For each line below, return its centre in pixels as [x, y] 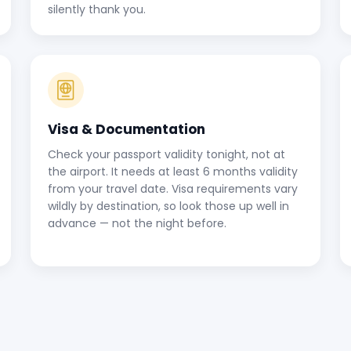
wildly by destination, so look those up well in [168, 206]
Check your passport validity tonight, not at [166, 154]
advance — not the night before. [137, 223]
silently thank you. [97, 9]
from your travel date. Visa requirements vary [173, 189]
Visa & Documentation [127, 129]
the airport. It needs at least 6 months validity [173, 172]
